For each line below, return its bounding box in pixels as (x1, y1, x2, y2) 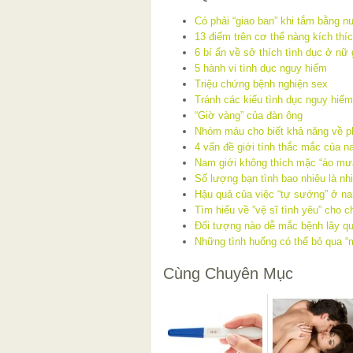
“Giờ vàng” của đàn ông (195, 110, 303, 122)
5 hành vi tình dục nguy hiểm (195, 62, 327, 75)
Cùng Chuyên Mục (163, 265, 293, 283)
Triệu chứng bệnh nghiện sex (195, 78, 328, 91)
